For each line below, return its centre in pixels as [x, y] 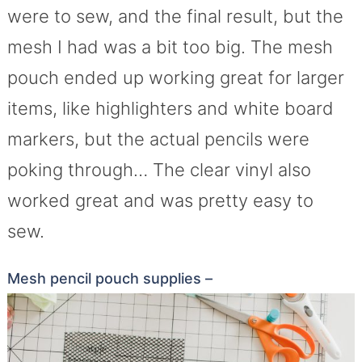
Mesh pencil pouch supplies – [109, 278]
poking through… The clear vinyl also [159, 169]
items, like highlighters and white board [170, 108]
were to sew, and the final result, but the [175, 16]
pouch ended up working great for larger [175, 77]
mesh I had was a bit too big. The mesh [170, 46]
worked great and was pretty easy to [160, 200]
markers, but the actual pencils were [158, 139]
